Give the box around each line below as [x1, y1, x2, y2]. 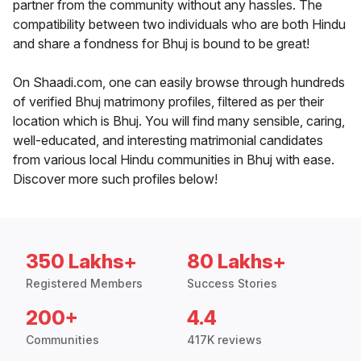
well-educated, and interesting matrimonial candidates [13, 132, 323, 149]
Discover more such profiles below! [13, 171, 218, 188]
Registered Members [26, 276, 143, 291]
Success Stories [187, 276, 277, 291]
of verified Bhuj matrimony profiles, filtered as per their [13, 93, 324, 110]
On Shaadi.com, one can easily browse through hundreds [13, 74, 345, 91]
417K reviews [187, 333, 262, 347]
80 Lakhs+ [187, 250, 286, 274]
